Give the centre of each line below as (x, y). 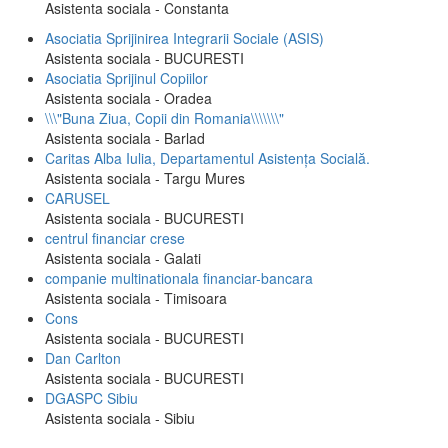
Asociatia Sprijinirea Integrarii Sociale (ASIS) (184, 38)
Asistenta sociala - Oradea (128, 98)
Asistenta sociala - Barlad (125, 138)
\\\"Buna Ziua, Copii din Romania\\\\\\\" (164, 118)
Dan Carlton (83, 358)
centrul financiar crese (115, 238)
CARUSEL (77, 198)
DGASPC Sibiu (91, 398)
